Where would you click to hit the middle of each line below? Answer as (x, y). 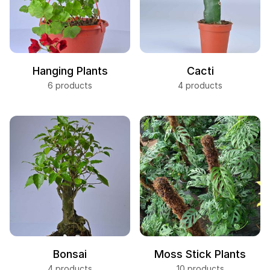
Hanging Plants (70, 71)
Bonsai (70, 254)
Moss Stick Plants (200, 254)
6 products (70, 85)
